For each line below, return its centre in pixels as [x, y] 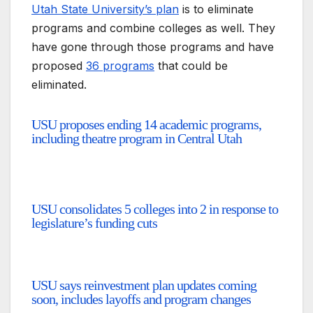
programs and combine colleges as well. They [153, 28]
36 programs [120, 66]
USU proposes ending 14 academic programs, [146, 124]
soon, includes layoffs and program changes [141, 299]
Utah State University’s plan [105, 9]
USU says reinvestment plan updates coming [144, 285]
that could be [191, 66]
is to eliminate [216, 9]
